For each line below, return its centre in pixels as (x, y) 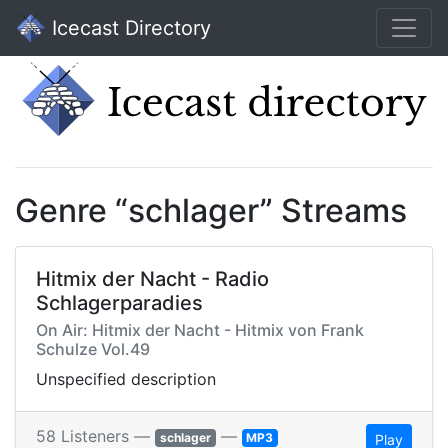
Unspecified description (126, 379)
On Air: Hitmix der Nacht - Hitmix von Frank (200, 330)
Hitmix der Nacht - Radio (152, 279)
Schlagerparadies (119, 303)
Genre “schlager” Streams (211, 211)
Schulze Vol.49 (93, 349)
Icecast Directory (128, 28)
